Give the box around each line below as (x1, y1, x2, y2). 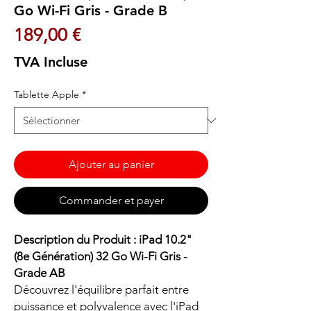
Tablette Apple (14, 88, 79, 101)
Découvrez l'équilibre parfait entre (14, 283, 189, 297)
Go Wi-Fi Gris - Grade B (14, 2, 167, 19)
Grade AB (14, 266, 65, 280)
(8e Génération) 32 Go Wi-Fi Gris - (14, 249, 187, 264)
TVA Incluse (14, 53, 87, 71)
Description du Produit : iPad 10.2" (14, 233, 192, 247)
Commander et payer (58, 194, 164, 208)
